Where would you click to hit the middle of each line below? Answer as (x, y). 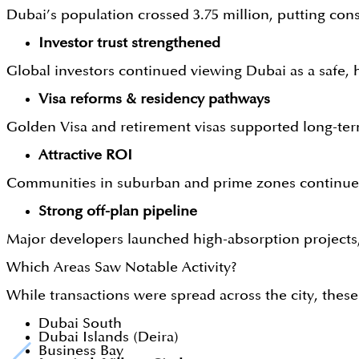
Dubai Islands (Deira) (109, 337)
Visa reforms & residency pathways (154, 99)
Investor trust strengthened (129, 43)
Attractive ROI (85, 155)
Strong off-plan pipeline (118, 212)
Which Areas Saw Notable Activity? (122, 268)
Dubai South (80, 324)
